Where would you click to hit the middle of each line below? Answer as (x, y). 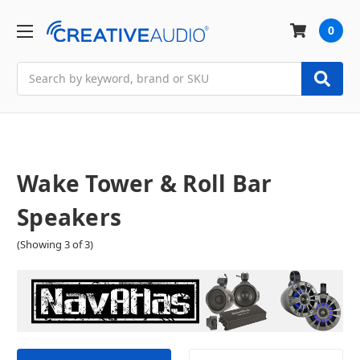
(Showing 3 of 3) (55, 245)
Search (35, 70)
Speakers (69, 217)
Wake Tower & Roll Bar (145, 183)
